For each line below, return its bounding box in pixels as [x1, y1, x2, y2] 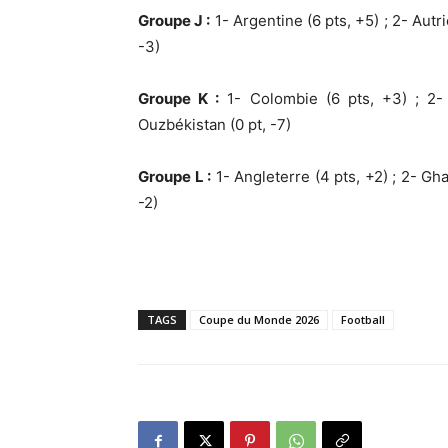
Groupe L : [138, 167, 211, 186]
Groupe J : [138, 11, 211, 30]
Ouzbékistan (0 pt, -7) [138, 115, 291, 134]
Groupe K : [138, 89, 220, 108]
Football [341, 312, 385, 327]
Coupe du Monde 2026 [199, 312, 319, 327]
